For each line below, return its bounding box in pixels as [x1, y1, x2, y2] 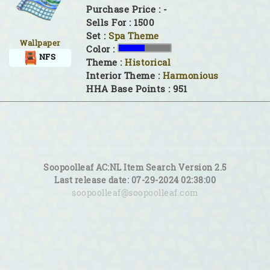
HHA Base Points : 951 [86, 83, 187, 95]
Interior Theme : [86, 69, 163, 81]
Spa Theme [108, 30, 159, 42]
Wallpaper [20, 37, 60, 48]
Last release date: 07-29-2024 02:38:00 [54, 174, 216, 186]
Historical [125, 56, 171, 68]
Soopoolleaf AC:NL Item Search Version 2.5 [43, 161, 227, 173]
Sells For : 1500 [86, 16, 154, 28]
